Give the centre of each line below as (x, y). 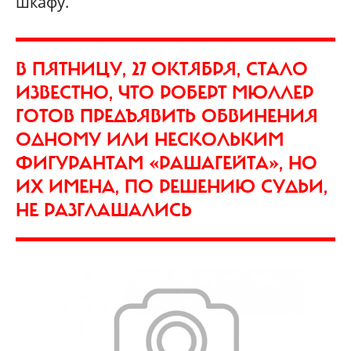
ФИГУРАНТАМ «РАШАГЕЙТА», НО (166, 163)
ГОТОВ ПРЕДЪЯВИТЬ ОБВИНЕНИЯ (167, 116)
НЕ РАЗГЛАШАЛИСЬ (104, 210)
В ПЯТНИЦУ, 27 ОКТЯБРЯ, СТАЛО (162, 69)
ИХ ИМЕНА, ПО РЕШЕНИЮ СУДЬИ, (172, 187)
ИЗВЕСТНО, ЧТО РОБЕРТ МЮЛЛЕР (165, 93)
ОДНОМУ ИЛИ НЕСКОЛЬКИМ (150, 140)
